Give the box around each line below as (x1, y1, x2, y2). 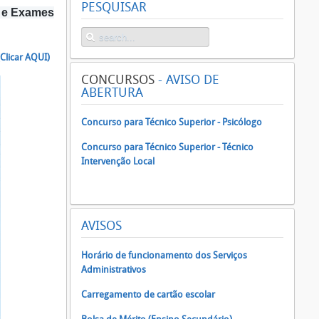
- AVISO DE (155, 72, 219, 88)
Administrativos (81, 264, 146, 275)
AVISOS (81, 218, 122, 234)
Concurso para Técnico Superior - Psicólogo (81, 117, 262, 127)
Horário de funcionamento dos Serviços (81, 250, 247, 261)
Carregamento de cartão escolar (81, 289, 215, 300)
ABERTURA (81, 85, 143, 100)
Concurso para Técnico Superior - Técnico (81, 142, 253, 152)
